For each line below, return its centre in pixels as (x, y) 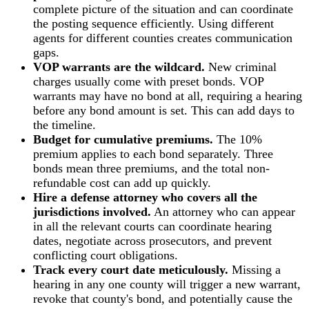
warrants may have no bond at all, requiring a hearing (168, 96)
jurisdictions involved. (92, 211)
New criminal (241, 67)
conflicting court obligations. (106, 255)
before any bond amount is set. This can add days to (164, 110)
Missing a (255, 269)
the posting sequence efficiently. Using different (153, 23)
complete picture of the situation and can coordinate (163, 9)
